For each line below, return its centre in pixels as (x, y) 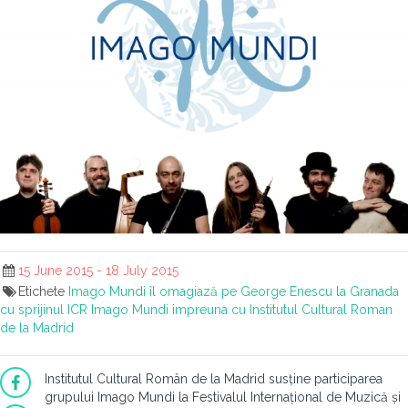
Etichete (43, 291)
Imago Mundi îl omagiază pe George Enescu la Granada (233, 291)
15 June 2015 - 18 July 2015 (98, 270)
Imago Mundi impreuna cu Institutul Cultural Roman (242, 310)
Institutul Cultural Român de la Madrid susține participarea (214, 379)
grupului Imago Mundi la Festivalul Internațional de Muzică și (223, 397)
